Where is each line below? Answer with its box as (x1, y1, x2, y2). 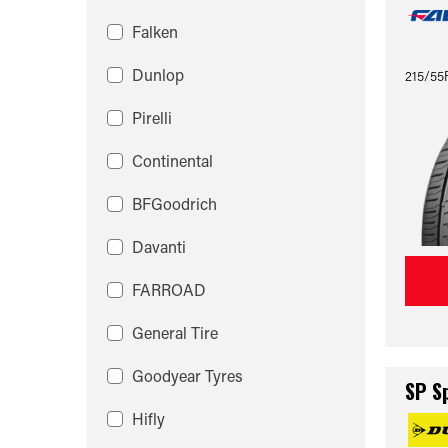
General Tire (132, 322, 218, 343)
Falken (132, 21, 178, 42)
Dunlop (132, 64, 184, 85)
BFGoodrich (132, 193, 217, 214)
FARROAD (132, 279, 206, 300)
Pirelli (132, 107, 172, 128)
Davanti (132, 236, 186, 257)
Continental (132, 150, 213, 171)
